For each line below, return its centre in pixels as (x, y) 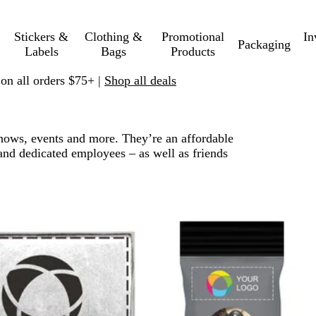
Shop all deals (140, 80)
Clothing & (113, 37)
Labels (41, 51)
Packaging (264, 44)
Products (193, 51)
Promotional (193, 37)
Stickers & (42, 37)
